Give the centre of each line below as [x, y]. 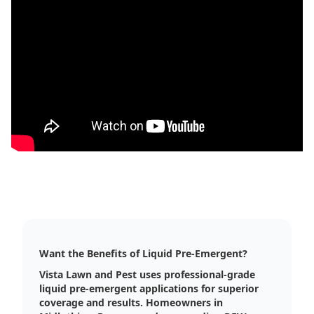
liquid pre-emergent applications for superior [149, 288]
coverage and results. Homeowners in [131, 302]
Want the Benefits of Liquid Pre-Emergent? [143, 253]
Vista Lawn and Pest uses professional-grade [147, 274]
